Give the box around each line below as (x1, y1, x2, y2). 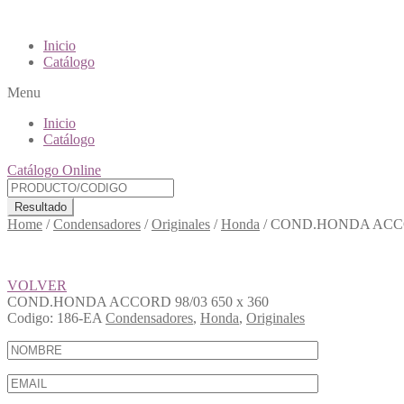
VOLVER (7, 278, 67, 293)
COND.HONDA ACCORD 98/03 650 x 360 (7, 294, 269, 309)
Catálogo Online (7, 162, 101, 178)
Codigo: (7, 310, 53, 326)
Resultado (14, 200, 67, 214)
